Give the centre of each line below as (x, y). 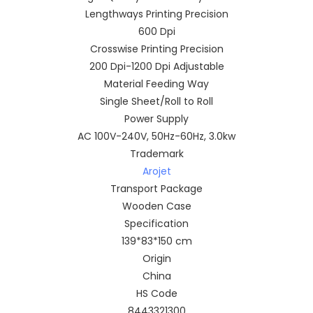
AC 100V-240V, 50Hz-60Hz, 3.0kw (156, 136)
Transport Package (156, 188)
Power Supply (156, 118)
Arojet (156, 171)
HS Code (156, 293)
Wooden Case (156, 206)
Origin (156, 258)
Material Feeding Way (156, 83)
